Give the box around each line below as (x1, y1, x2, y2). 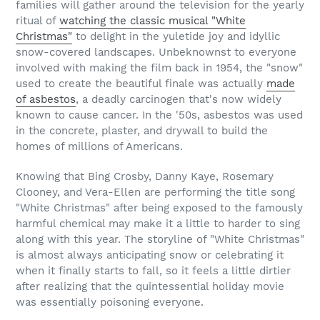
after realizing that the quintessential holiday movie (16, 279, 284, 293)
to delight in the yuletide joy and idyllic (72, 30, 280, 44)
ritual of (16, 14, 59, 28)
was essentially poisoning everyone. (16, 295, 207, 309)
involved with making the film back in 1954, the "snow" (16, 61, 303, 75)
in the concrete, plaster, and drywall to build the (16, 124, 268, 138)
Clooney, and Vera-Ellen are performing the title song (16, 185, 295, 199)
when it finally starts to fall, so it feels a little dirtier (16, 264, 291, 277)
